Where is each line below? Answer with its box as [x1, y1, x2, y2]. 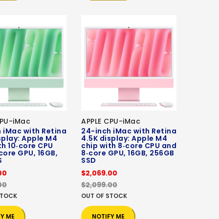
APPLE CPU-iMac [81, 116, 140, 127]
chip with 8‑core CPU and [81, 141, 176, 151]
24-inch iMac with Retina [81, 126, 176, 136]
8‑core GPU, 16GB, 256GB [81, 148, 175, 158]
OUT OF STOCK [81, 192, 127, 200]
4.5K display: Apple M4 [81, 133, 167, 144]
